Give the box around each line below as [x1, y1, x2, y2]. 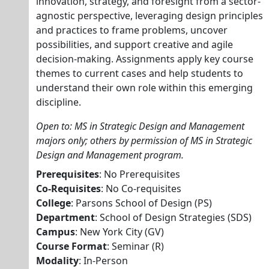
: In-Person [79, 254, 128, 267]
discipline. [36, 95, 81, 109]
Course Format [36, 240, 107, 253]
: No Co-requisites [101, 182, 181, 195]
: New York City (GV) [75, 225, 164, 238]
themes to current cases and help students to [36, 67, 243, 80]
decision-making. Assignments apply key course [36, 52, 253, 65]
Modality [36, 254, 79, 267]
